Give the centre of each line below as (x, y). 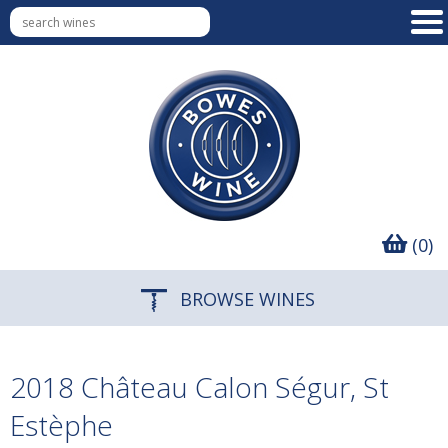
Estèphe (61, 425)
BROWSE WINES (245, 299)
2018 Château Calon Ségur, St (199, 387)
